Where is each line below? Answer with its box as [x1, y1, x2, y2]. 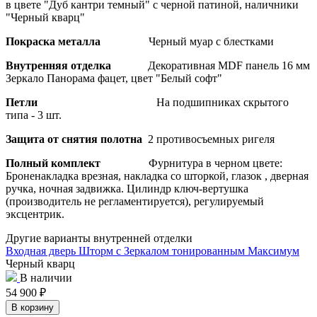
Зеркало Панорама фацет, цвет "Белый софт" [6, 71, 222, 84]
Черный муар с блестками [149, 35, 274, 47]
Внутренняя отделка [6, 59, 148, 71]
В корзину [11, 301, 54, 313]
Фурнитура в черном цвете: [149, 156, 282, 169]
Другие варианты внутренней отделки [6, 231, 192, 244]
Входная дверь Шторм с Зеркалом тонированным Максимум [6, 244, 299, 257]
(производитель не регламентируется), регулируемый [6, 195, 264, 207]
